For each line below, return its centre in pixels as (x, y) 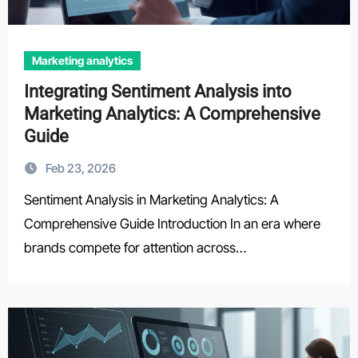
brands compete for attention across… (135, 248)
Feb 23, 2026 (80, 168)
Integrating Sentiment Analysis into (157, 91)
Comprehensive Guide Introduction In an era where (172, 224)
